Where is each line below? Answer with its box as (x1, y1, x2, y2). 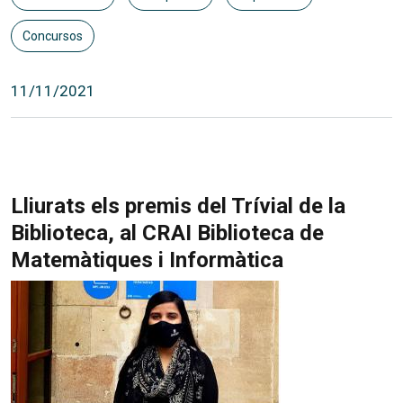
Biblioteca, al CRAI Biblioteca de (11, 219, 324, 246)
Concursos (22, 28, 83, 43)
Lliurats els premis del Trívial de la (11, 193, 345, 219)
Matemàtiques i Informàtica (11, 246, 283, 273)
